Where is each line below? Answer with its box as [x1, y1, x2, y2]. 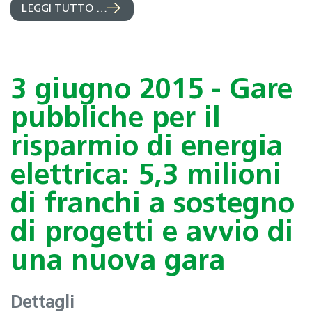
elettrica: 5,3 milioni [10, 162, 281, 191]
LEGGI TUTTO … [22, 3, 107, 15]
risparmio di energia [10, 133, 283, 162]
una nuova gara [10, 247, 225, 276]
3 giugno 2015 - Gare [10, 76, 292, 105]
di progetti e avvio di [10, 219, 293, 248]
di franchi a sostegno [10, 190, 295, 219]
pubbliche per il [10, 104, 221, 134]
